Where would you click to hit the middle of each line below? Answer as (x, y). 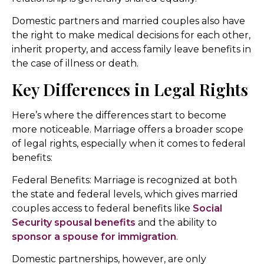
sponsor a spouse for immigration (94, 237)
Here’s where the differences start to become (119, 115)
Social (207, 209)
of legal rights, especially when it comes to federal (129, 143)
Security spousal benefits (74, 223)
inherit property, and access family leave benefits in (131, 49)
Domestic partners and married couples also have (128, 21)
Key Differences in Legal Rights (130, 89)
